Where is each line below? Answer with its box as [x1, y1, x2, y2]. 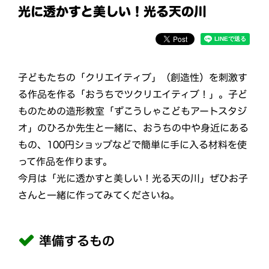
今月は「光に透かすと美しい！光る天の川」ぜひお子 [17, 173, 248, 183]
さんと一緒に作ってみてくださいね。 [17, 190, 180, 200]
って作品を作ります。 [17, 156, 112, 166]
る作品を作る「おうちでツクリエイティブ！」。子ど [18, 89, 248, 99]
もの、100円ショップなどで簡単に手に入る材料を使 [17, 139, 247, 150]
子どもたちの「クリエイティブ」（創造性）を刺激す [18, 72, 248, 82]
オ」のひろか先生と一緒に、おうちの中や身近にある [18, 122, 249, 133]
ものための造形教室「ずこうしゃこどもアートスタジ [18, 106, 247, 116]
